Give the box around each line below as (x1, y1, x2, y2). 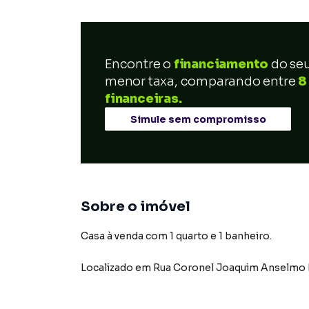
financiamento (173, 56, 269, 71)
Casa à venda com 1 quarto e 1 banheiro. (81, 230, 272, 242)
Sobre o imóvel (81, 198, 190, 215)
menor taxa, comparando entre (105, 73, 296, 88)
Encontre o (105, 56, 174, 71)
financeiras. (105, 90, 182, 106)
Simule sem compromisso (130, 112, 266, 125)
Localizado (81, 261, 133, 274)
